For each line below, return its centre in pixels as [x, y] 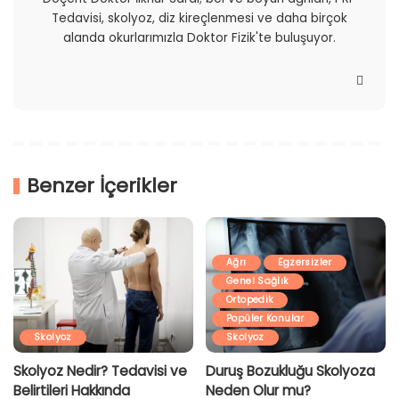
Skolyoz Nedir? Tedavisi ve [100, 370]
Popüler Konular [265, 318]
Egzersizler [305, 262]
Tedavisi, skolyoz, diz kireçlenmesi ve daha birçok [199, 19]
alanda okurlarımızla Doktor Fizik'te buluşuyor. [199, 38]
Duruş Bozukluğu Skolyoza [290, 370]
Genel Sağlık [258, 281]
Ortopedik [250, 299]
